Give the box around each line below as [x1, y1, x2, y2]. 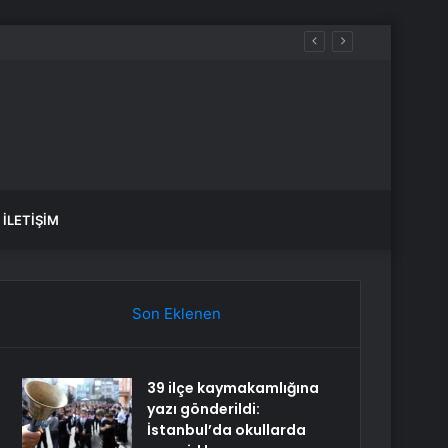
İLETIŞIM [3, 212, 59, 228]
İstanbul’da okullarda [147, 420, 307, 440]
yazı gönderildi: [147, 399, 261, 419]
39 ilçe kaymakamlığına [147, 378, 320, 398]
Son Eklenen [131, 304, 221, 323]
